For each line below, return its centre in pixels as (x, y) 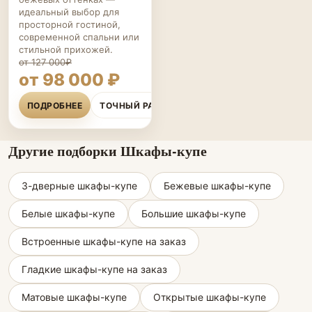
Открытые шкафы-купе (210, 297)
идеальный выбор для (69, 12)
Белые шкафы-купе (68, 213)
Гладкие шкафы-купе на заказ (94, 269)
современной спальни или (79, 37)
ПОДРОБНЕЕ (55, 105)
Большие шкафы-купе (194, 213)
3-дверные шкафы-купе (79, 186)
